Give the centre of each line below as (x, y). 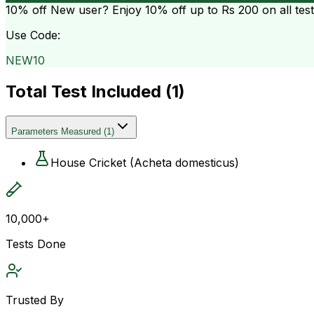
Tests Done (36, 244)
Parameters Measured (56, 131)
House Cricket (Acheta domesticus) (145, 162)
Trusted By (35, 300)
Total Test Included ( (89, 91)
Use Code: (33, 35)
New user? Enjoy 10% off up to (134, 9)
